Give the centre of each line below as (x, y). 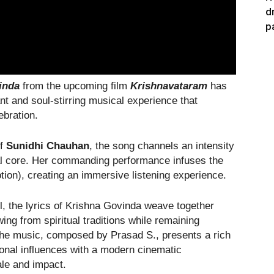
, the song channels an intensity (162, 146)
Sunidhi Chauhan (48, 146)
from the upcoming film (75, 86)
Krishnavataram (169, 86)
